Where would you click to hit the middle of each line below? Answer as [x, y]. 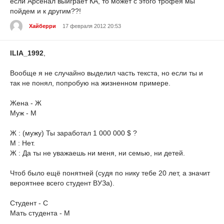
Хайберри [42, 26]
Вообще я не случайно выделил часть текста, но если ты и [106, 73]
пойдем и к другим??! [45, 11]
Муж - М [23, 113]
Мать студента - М [40, 213]
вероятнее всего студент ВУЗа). [62, 183]
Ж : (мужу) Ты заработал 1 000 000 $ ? [73, 133]
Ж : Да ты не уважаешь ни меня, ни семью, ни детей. [97, 153]
